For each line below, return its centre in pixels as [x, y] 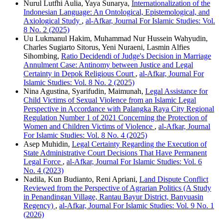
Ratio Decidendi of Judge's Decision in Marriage [136, 56]
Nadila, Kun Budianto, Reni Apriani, [81, 179]
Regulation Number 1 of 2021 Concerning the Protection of [115, 118]
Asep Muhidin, [48, 144]
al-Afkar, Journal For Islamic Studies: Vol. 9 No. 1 [137, 206]
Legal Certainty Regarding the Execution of [139, 144]
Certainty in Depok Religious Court [79, 74]
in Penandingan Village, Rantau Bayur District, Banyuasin [113, 197]
